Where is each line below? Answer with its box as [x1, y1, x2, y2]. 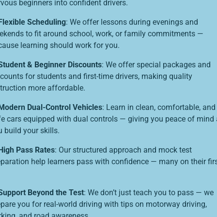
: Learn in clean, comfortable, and [102, 103, 216, 112]
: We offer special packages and [102, 60, 211, 70]
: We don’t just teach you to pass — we [84, 188, 214, 198]
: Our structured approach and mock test [55, 145, 192, 155]
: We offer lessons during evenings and [66, 17, 198, 27]
